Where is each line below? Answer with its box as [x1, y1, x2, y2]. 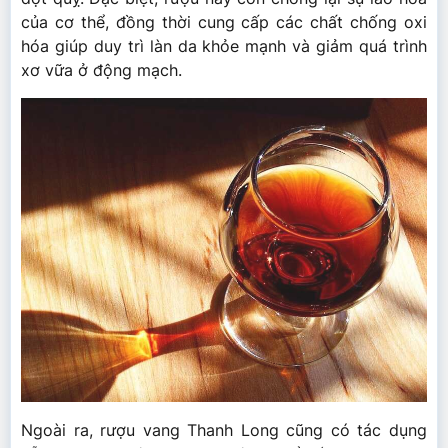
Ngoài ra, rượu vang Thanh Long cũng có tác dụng [21, 420, 427, 441]
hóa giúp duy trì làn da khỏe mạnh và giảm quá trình [21, 35, 427, 56]
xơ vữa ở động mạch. [21, 59, 182, 80]
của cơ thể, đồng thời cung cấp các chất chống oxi [21, 11, 427, 32]
